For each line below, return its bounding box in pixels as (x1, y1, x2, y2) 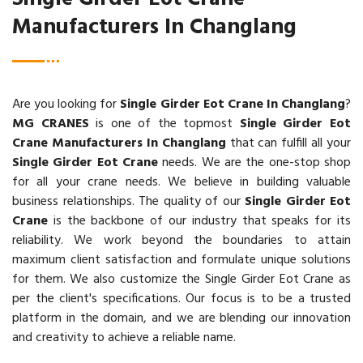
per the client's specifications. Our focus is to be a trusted (12, 288, 351, 310)
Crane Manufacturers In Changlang (12, 132, 226, 154)
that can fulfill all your (225, 132, 351, 154)
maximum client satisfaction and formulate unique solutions (12, 249, 351, 271)
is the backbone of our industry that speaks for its (48, 210, 351, 232)
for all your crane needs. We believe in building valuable (12, 171, 351, 193)
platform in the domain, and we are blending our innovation (12, 307, 351, 329)
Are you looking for (12, 93, 121, 115)
